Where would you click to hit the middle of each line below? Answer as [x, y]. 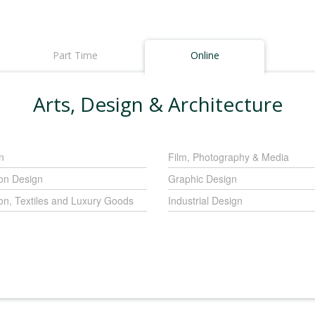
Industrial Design [205, 200]
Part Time [75, 55]
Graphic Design [202, 179]
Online [205, 55]
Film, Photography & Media [229, 157]
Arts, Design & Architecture [157, 104]
